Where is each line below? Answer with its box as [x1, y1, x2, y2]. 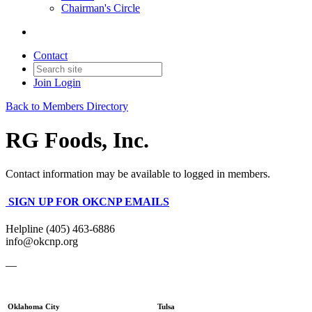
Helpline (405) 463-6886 [6, 222, 115, 235]
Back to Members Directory [6, 100, 128, 112]
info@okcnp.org [6, 235, 78, 247]
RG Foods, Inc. [6, 127, 149, 153]
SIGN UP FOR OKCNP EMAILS [8, 195, 169, 208]
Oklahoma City [8, 302, 60, 311]
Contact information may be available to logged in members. [6, 168, 270, 180]
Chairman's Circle [61, 1, 140, 14]
